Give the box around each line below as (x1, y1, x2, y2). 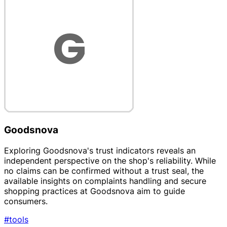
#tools (4, 214, 28, 224)
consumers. (4, 196, 48, 206)
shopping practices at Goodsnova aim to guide (4, 185, 185, 196)
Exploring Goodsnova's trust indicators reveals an (4, 145, 196, 156)
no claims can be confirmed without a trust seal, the (4, 165, 204, 176)
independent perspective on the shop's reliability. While (4, 155, 216, 166)
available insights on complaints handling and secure (4, 175, 206, 186)
